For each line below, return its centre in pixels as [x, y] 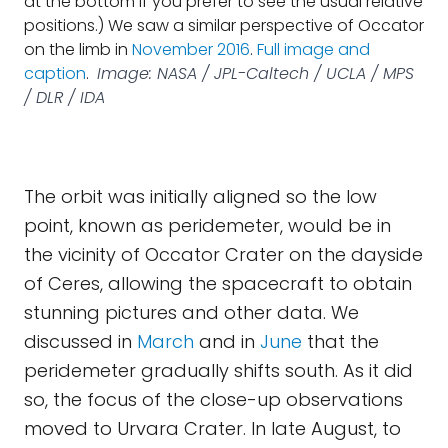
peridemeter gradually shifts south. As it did [218, 370]
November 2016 [191, 49]
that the [340, 341]
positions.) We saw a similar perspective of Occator [224, 25]
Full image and [313, 49]
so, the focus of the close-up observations [213, 399]
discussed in [80, 341]
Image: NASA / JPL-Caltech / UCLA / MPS [255, 73]
